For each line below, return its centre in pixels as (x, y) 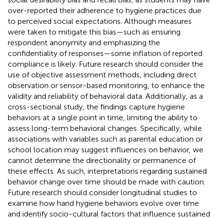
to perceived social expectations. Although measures (100, 21)
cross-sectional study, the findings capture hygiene (96, 107)
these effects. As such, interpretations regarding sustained (107, 171)
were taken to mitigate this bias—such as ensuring (94, 32)
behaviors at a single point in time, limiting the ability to (103, 117)
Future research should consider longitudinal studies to (102, 192)
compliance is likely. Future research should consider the (106, 64)
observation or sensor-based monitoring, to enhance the (106, 85)
